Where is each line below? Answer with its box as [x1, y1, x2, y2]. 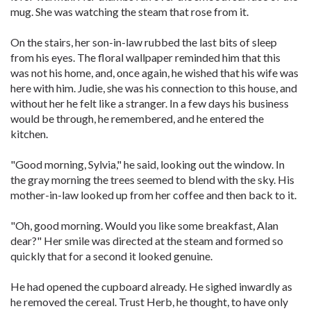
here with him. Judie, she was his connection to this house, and [10, 81, 297, 94]
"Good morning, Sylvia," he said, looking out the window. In [10, 158, 285, 171]
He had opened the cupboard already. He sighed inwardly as [10, 280, 292, 293]
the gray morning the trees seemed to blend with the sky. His [10, 173, 294, 186]
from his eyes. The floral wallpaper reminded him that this [10, 51, 280, 64]
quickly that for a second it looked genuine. [10, 249, 212, 262]
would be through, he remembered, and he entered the [10, 112, 264, 125]
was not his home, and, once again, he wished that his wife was [10, 66, 299, 79]
